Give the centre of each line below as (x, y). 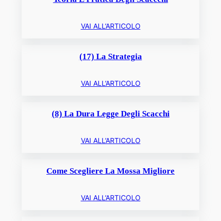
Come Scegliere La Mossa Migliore (110, 171)
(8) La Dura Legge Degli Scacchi (110, 114)
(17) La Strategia (110, 57)
